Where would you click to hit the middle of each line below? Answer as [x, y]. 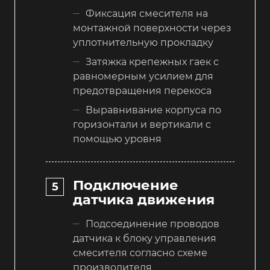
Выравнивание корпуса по [153, 110]
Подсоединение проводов [152, 224]
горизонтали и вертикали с [142, 125]
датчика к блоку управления [145, 238]
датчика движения [144, 199]
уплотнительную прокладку [143, 43]
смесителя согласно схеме [140, 253]
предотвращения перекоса [142, 91]
